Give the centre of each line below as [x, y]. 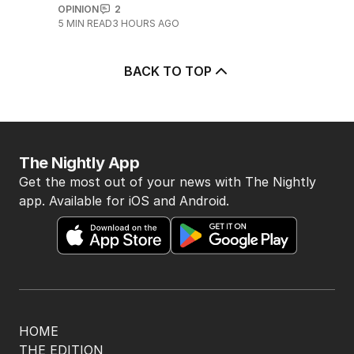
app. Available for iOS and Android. [124, 200]
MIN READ [89, 23]
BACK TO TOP [168, 71]
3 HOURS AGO [145, 23]
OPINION [78, 9]
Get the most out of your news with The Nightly [168, 181]
